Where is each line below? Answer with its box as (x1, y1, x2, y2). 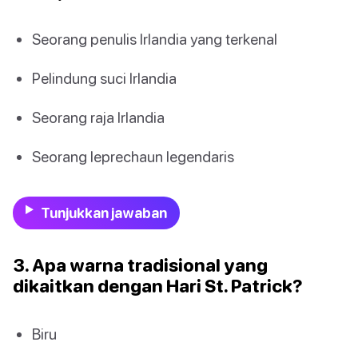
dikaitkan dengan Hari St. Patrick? (13, 275, 303, 297)
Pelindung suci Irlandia (32, 68, 177, 87)
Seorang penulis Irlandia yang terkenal (32, 29, 277, 48)
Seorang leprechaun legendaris (32, 147, 234, 166)
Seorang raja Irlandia (32, 108, 165, 127)
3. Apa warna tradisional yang (13, 254, 268, 276)
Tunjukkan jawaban (40, 205, 167, 222)
